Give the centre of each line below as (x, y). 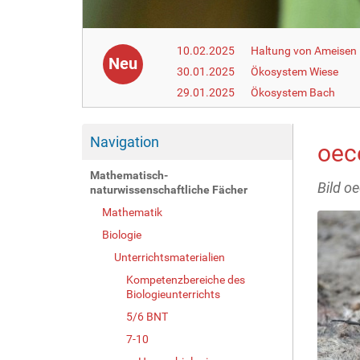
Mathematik (132, 212)
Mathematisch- (129, 175)
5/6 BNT (147, 316)
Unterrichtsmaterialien (170, 257)
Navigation (125, 141)
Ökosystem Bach (293, 92)
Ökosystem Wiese (295, 71)
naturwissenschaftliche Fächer (169, 189)
